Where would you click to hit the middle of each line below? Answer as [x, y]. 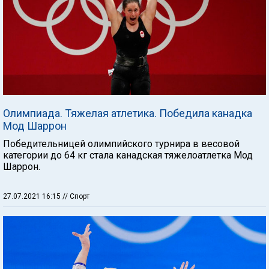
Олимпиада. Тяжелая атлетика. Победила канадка [128, 113]
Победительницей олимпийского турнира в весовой [121, 144]
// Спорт [76, 196]
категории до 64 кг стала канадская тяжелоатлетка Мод [128, 155]
